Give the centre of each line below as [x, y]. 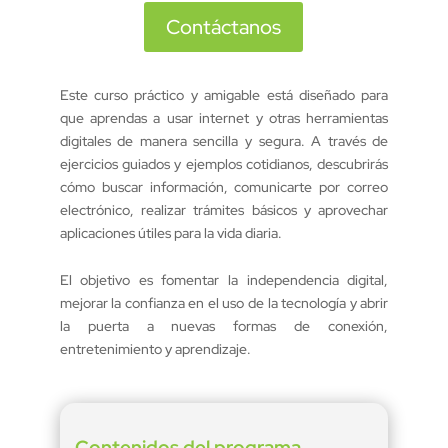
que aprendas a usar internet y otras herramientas [224, 118]
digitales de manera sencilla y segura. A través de [224, 141]
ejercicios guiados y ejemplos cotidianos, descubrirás [224, 164]
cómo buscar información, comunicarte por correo [224, 187]
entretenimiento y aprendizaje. [155, 349]
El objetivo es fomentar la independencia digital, [224, 280]
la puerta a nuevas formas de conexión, [224, 326]
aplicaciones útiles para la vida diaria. [170, 233]
